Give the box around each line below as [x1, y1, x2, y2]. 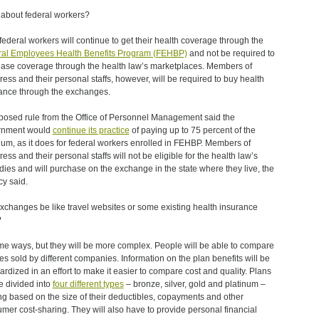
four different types [52, 279, 124, 289]
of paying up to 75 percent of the [129, 125, 256, 135]
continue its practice [52, 125, 130, 135]
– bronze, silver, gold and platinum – [123, 279, 266, 289]
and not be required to [187, 48, 275, 58]
